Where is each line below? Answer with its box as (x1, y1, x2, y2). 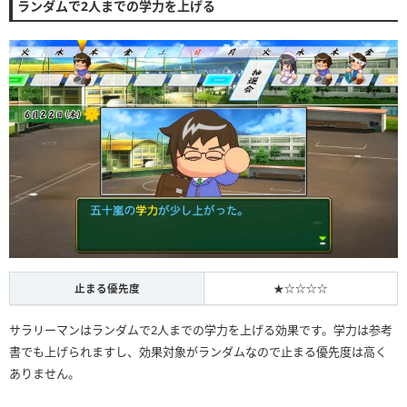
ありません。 (9, 365, 80, 382)
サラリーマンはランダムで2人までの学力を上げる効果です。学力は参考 (9, 322, 392, 339)
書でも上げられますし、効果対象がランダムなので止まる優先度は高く (9, 343, 387, 361)
